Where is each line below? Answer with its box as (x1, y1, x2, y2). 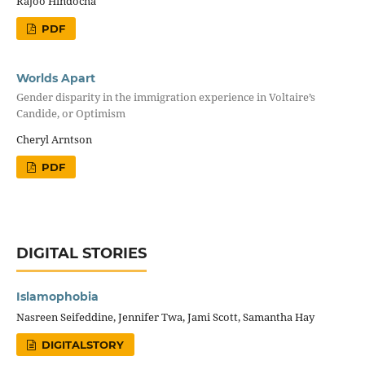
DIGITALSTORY (38, 337, 125, 351)
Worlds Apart (15, 71, 95, 86)
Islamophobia (15, 288, 99, 304)
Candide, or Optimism (15, 106, 125, 121)
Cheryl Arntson (15, 131, 92, 147)
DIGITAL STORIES (15, 244, 147, 262)
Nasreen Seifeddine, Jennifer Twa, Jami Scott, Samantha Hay (15, 309, 314, 324)
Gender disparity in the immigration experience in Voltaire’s (15, 90, 315, 105)
